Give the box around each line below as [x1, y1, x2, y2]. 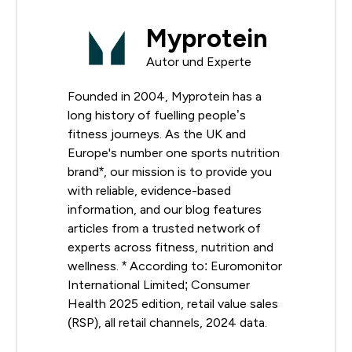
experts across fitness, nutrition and [68, 240, 273, 254]
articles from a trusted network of [68, 221, 261, 235]
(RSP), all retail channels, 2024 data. [68, 315, 267, 329]
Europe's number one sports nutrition [68, 145, 280, 159]
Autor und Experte [146, 54, 251, 68]
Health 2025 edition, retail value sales [68, 296, 278, 310]
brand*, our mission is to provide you [68, 164, 272, 178]
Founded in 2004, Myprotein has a [68, 89, 262, 103]
